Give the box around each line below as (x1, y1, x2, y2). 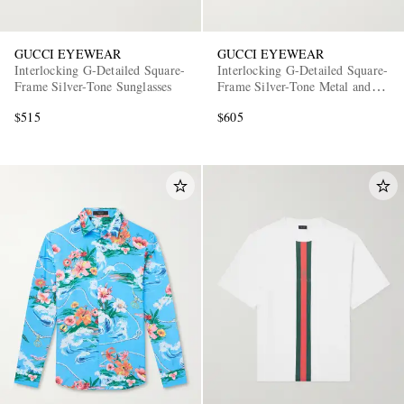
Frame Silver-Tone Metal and (217, 78, 372, 96)
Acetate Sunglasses (217, 94, 317, 112)
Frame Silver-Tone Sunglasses (14, 78, 173, 96)
